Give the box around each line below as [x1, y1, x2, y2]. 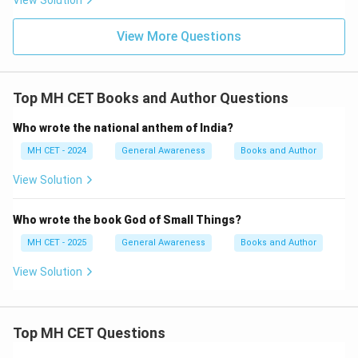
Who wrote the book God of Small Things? [13, 213, 241, 226]
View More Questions [117, 29, 241, 44]
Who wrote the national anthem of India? [13, 121, 233, 134]
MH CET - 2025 [27, 237, 86, 248]
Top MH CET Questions [13, 324, 165, 341]
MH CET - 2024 [27, 145, 86, 156]
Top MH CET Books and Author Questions [13, 89, 288, 106]
